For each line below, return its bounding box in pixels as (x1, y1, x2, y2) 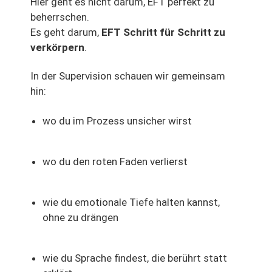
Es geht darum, (30, 26, 101, 39)
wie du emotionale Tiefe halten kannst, (42, 196, 220, 209)
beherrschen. (30, 11, 89, 24)
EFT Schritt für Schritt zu (101, 26, 225, 39)
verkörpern (30, 41, 84, 54)
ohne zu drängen (42, 211, 118, 224)
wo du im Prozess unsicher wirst (42, 115, 192, 127)
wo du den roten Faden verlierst (42, 155, 188, 168)
